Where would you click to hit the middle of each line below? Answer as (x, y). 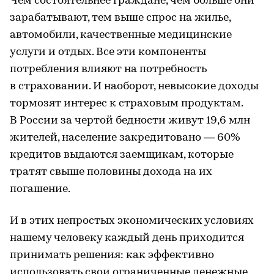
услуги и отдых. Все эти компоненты (108, 52)
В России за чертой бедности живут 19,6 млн (130, 120)
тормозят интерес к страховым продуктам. (126, 103)
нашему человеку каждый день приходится (127, 238)
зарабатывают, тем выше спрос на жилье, (120, 18)
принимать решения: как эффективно (112, 255)
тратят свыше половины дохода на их (111, 172)
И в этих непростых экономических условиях (132, 221)
